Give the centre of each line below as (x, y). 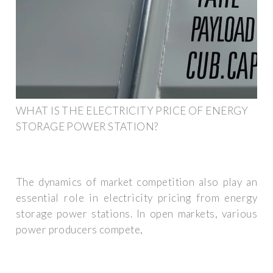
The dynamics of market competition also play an (136, 182)
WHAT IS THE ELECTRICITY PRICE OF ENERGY (132, 110)
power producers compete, (80, 230)
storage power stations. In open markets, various (136, 214)
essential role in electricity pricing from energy (136, 198)
